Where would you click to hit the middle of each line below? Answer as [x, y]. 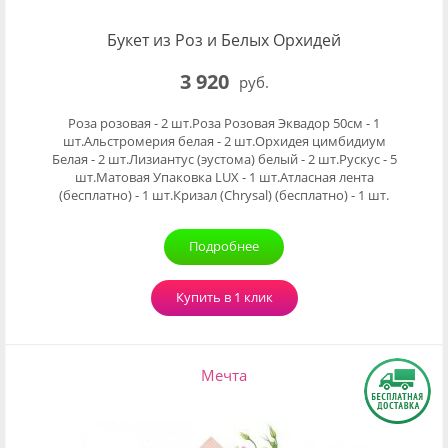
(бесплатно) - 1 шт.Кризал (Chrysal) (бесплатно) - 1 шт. [224, 195]
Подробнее [224, 246]
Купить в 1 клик [224, 297]
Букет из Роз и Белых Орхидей [224, 40]
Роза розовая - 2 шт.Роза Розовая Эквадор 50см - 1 [224, 123]
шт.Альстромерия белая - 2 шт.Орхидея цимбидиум [224, 141]
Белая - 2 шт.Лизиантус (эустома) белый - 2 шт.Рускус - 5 [224, 159]
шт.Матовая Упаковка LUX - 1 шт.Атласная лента [224, 177]
